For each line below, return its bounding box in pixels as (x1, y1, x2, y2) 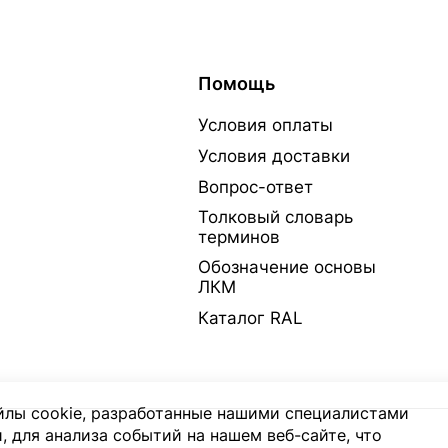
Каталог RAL (197, 308, 303, 328)
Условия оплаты (197, 115, 333, 135)
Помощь (197, 73, 275, 94)
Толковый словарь (197, 207, 353, 227)
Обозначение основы (197, 257, 376, 277)
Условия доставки (197, 146, 350, 166)
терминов (197, 227, 280, 247)
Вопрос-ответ (197, 177, 313, 197)
